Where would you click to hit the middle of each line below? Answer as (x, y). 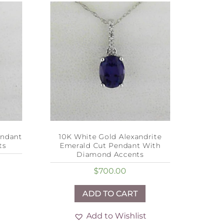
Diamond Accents (110, 155)
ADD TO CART (110, 194)
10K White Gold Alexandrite (110, 137)
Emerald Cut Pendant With (110, 146)
